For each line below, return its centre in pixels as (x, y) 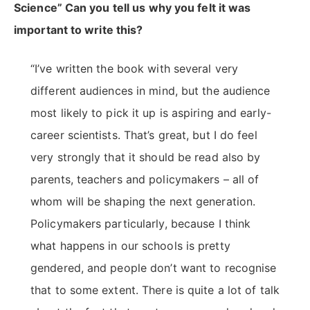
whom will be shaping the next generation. (143, 202)
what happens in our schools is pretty (130, 246)
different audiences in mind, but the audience (151, 91)
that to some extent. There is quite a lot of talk (155, 290)
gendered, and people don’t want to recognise (154, 268)
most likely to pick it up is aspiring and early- (151, 113)
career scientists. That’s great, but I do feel (144, 135)
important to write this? (79, 30)
